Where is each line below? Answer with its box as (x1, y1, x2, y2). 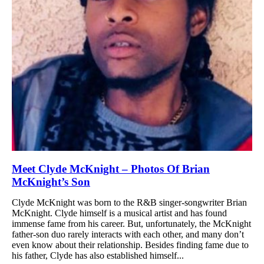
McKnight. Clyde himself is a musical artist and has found (12, 207, 227, 218)
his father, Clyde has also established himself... (12, 250, 184, 260)
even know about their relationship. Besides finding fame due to (12, 239, 249, 250)
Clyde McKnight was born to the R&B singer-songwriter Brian (12, 197, 247, 207)
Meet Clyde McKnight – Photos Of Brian (12, 162, 210, 175)
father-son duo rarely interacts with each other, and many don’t (12, 229, 244, 239)
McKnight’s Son (12, 175, 90, 188)
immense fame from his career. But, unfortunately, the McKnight (12, 218, 251, 229)
